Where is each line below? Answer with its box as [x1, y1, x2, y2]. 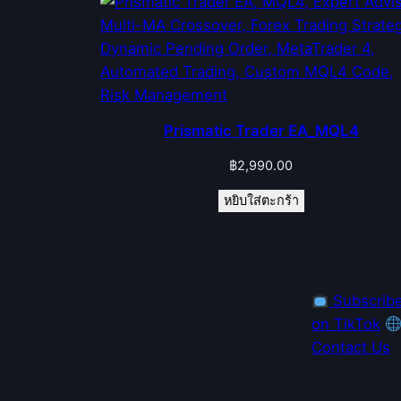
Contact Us [311, 338, 390, 357]
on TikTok [311, 315, 380, 334]
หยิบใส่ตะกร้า [223, 193, 299, 209]
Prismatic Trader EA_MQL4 [163, 122, 359, 141]
